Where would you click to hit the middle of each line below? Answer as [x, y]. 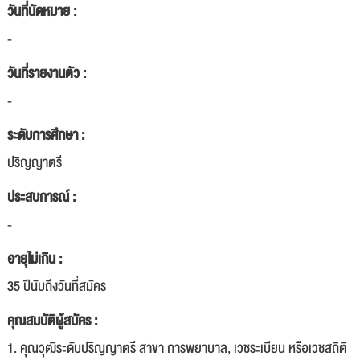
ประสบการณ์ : [41, 197]
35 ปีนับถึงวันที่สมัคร [57, 286]
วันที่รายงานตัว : [47, 74]
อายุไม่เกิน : [35, 259]
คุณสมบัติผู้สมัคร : [52, 321]
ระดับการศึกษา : [46, 135]
